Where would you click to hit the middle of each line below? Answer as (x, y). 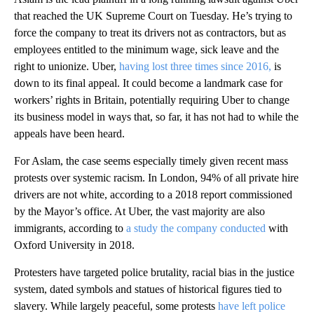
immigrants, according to (70, 228)
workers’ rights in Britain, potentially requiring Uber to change (152, 100)
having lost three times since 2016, (195, 67)
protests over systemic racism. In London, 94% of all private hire (156, 178)
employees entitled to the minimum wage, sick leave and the (146, 50)
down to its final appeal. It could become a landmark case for (148, 83)
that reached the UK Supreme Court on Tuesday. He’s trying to (153, 16)
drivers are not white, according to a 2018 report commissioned (153, 195)
